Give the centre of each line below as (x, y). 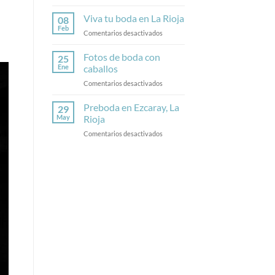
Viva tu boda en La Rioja (134, 18)
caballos (100, 68)
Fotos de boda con (122, 56)
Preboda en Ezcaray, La (131, 107)
